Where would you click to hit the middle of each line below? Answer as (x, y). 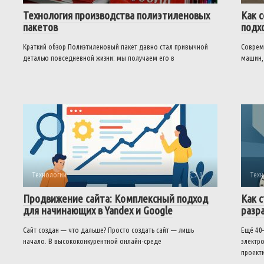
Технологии (49, 174)
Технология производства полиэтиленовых (116, 15)
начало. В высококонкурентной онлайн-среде (92, 241)
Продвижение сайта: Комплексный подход (115, 199)
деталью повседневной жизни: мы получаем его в (99, 58)
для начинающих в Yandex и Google (98, 210)
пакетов (40, 27)
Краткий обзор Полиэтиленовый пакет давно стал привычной (115, 47)
